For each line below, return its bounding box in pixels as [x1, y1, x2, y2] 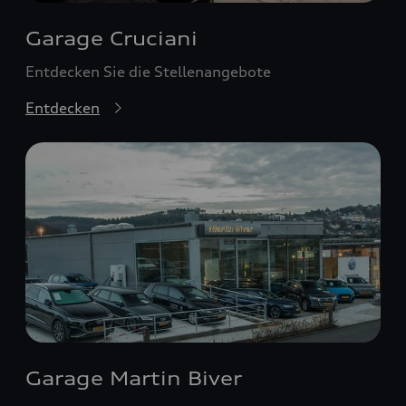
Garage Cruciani [25, 27, 198, 50]
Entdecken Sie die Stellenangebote [25, 63, 271, 81]
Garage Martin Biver [25, 366, 242, 390]
